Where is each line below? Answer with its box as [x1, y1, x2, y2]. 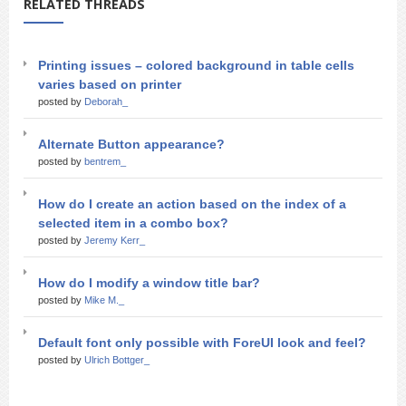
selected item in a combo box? [38, 216, 228, 230]
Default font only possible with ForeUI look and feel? [38, 335, 366, 350]
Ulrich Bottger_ [84, 354, 150, 365]
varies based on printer [38, 77, 181, 92]
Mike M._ [84, 295, 124, 305]
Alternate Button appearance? [38, 137, 225, 151]
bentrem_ [84, 156, 126, 167]
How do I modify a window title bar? [38, 275, 260, 290]
